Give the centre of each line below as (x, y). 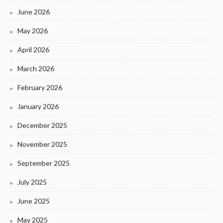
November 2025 (42, 144)
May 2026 (33, 31)
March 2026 (36, 69)
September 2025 (44, 163)
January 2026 (38, 107)
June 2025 (34, 201)
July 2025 (32, 182)
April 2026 (33, 50)
